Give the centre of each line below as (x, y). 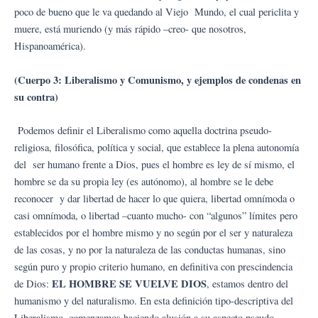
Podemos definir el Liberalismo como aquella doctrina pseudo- (145, 131)
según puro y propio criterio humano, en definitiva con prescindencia (153, 267)
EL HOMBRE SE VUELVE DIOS (129, 284)
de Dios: (33, 284)
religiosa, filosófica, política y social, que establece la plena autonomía (157, 148)
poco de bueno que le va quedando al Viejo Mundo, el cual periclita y (157, 12)
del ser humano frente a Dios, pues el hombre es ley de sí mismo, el (154, 165)
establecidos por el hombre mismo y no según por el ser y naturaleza (153, 233)
